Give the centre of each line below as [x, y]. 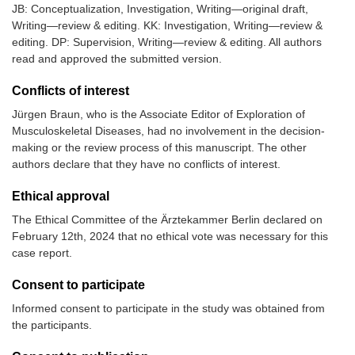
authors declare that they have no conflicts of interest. [146, 164]
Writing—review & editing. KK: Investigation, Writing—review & [167, 26]
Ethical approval [61, 197]
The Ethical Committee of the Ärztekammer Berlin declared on [167, 220]
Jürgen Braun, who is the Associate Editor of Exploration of [158, 115]
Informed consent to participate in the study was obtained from [168, 309]
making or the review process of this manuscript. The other [159, 148]
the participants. [52, 325]
